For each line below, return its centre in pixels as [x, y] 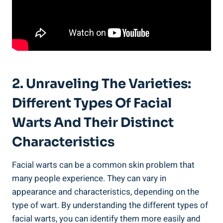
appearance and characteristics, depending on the [106, 192]
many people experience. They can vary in [89, 178]
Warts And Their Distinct [93, 122]
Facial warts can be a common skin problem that [103, 165]
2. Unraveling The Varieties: [102, 84]
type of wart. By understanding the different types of [110, 205]
